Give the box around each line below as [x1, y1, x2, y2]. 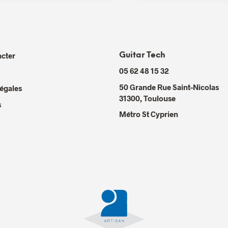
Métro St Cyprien [119, 109, 178, 119]
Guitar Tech [119, 50, 165, 60]
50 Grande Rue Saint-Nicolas [119, 82, 219, 92]
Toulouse [144, 93, 176, 103]
